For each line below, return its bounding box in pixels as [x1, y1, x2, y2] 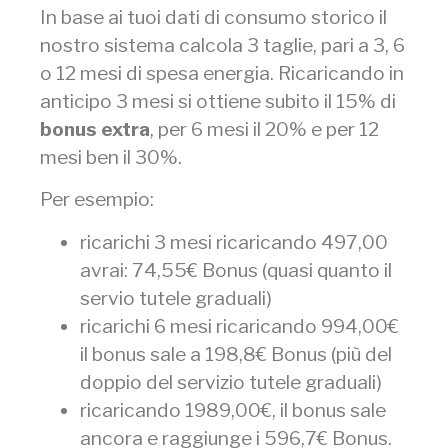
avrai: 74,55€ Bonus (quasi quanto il [80, 257, 392, 282]
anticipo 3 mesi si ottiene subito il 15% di [40, 89, 396, 113]
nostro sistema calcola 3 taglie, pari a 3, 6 [40, 33, 405, 57]
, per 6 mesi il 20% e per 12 [150, 117, 379, 141]
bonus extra [40, 117, 150, 141]
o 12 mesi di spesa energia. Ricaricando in [40, 61, 404, 85]
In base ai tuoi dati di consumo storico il [40, 5, 387, 29]
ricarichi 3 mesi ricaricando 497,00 [80, 229, 388, 254]
